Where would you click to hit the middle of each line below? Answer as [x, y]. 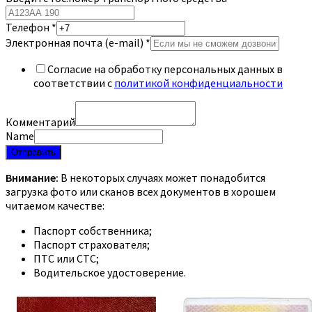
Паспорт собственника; [93, 230]
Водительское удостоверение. [110, 272]
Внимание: [32, 177]
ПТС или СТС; [66, 258]
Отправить [33, 152]
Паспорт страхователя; [92, 244]
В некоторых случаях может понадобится [162, 177]
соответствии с [74, 83]
